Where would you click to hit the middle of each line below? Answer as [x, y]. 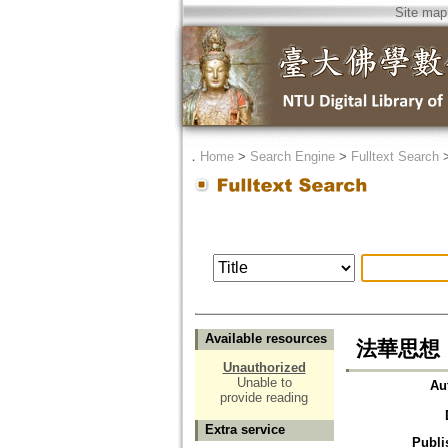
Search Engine [292, 156]
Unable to [264, 383]
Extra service [244, 430]
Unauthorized [264, 368]
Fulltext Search [394, 156]
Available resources [265, 339]
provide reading [264, 398]
